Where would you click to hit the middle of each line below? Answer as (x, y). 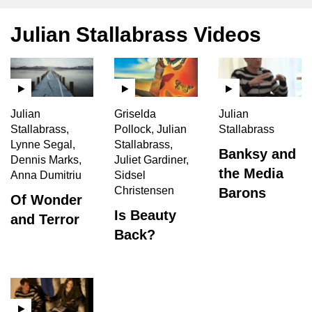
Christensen (145, 190)
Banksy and (257, 154)
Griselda (135, 114)
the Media (251, 173)
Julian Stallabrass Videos (136, 34)
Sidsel (130, 175)
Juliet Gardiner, (152, 159)
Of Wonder (46, 200)
